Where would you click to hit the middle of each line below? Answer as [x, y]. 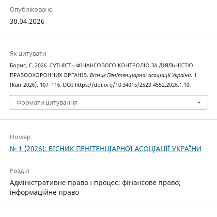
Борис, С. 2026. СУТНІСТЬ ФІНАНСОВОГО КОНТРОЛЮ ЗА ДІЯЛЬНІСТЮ [101, 66]
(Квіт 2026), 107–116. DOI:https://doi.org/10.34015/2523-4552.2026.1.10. [100, 85]
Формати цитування [47, 102]
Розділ [19, 170]
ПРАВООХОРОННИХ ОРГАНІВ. [49, 75]
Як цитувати [28, 54]
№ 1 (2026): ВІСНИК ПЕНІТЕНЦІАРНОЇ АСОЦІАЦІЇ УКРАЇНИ [105, 148]
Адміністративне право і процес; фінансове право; [95, 182]
